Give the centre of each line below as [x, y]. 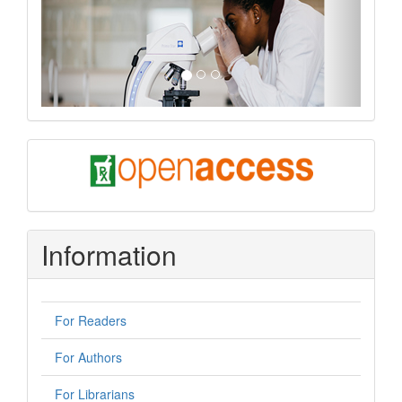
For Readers [91, 320]
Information [109, 254]
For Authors [88, 357]
